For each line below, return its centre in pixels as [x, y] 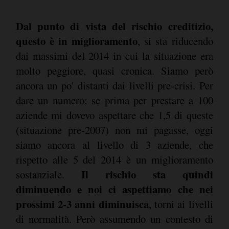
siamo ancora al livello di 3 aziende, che [114, 144]
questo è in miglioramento [76, 41]
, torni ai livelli [181, 204]
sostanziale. [48, 174]
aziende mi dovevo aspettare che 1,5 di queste [114, 115]
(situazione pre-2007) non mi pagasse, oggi [114, 130]
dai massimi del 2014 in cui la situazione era [114, 55]
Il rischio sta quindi [147, 174]
